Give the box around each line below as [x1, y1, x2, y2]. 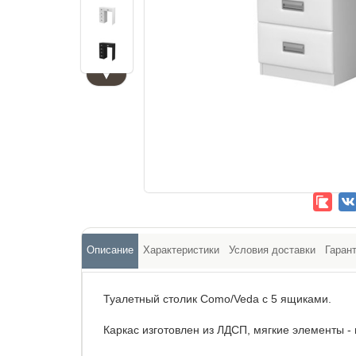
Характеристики [143, 244, 219, 256]
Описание [87, 244, 133, 256]
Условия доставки [229, 244, 315, 256]
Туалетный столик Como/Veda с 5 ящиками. [103, 292, 331, 305]
